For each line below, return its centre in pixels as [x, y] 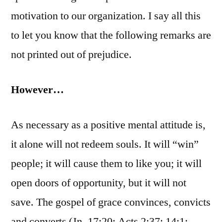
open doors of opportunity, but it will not [99, 183]
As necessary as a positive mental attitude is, [108, 125]
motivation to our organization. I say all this [106, 16]
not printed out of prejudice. [71, 55]
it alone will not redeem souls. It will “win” [105, 144]
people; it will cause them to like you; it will [106, 164]
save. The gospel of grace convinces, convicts [111, 202]
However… [37, 90]
